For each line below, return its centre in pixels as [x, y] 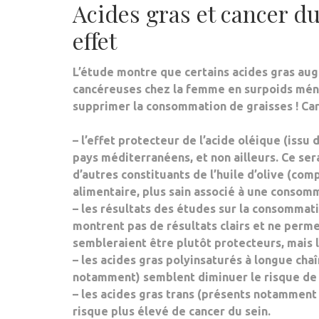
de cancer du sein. [220, 311]
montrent [100, 226]
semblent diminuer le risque [221, 277]
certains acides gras [240, 72]
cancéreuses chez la [129, 89]
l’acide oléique [240, 140]
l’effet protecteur [130, 140]
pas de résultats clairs [189, 226]
